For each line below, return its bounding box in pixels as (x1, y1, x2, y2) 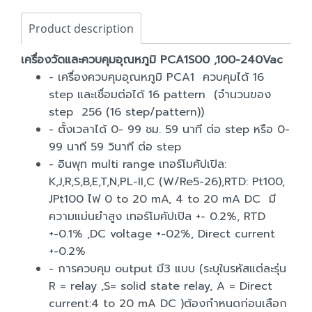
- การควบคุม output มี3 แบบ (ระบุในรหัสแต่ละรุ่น (49, 260, 286, 277)
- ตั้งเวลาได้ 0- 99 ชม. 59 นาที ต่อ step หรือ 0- (49, 121, 290, 138)
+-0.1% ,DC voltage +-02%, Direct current (49, 226, 275, 242)
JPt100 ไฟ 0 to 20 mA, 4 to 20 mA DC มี (49, 191, 276, 208)
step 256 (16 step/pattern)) (49, 104, 204, 120)
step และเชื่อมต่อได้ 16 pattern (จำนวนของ (49, 86, 271, 103)
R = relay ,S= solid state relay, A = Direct (49, 278, 272, 295)
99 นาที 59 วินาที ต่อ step (49, 139, 181, 155)
